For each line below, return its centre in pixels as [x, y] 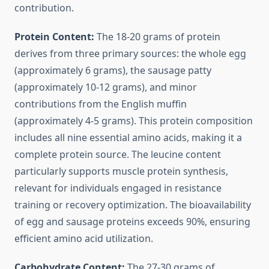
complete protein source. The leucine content [118, 155]
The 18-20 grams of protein [157, 37]
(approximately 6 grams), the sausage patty [113, 71]
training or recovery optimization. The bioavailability [133, 205]
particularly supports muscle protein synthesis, [121, 171]
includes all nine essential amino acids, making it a [128, 138]
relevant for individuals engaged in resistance [118, 188]
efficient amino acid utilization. [84, 239]
